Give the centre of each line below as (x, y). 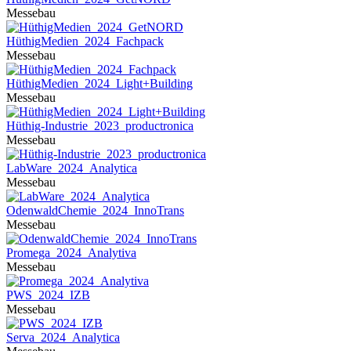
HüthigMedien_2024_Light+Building (100, 83)
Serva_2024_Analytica (63, 337)
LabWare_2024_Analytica (72, 168)
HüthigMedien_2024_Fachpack (85, 41)
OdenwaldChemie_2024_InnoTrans (95, 210)
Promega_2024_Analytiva (71, 253)
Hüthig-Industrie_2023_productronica (100, 126)
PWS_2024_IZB (48, 295)
